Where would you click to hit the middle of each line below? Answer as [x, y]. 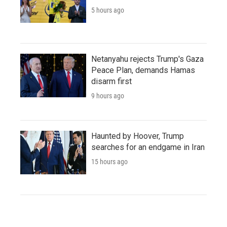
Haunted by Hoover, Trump [138, 136]
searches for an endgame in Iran [148, 147]
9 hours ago [108, 96]
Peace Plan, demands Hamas [143, 70]
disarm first [111, 81]
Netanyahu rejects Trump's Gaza [147, 59]
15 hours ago [109, 161]
